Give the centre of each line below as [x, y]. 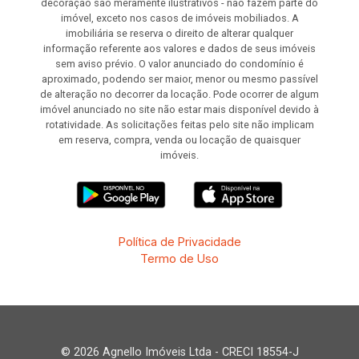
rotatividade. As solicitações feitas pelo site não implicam [179, 125]
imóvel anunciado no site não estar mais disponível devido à [179, 109]
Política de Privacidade [179, 242]
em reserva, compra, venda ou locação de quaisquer [179, 140]
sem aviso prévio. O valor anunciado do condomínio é [179, 64]
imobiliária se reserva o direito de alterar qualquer [179, 33]
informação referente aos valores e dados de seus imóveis [179, 48]
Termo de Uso [179, 258]
